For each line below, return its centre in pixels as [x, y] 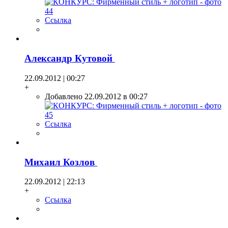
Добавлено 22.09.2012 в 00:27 [96, 96]
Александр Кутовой [70, 59]
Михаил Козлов [61, 162]
